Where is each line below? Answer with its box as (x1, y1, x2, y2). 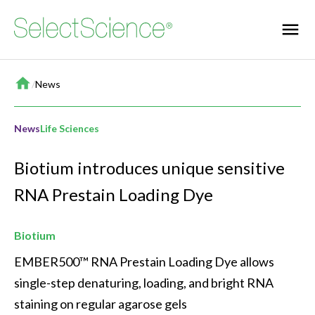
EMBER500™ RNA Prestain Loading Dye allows (14, 254, 276, 270)
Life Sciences (40, 122, 99, 134)
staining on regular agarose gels (14, 296, 187, 312)
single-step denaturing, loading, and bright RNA (14, 275, 276, 291)
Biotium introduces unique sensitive (14, 157, 285, 179)
